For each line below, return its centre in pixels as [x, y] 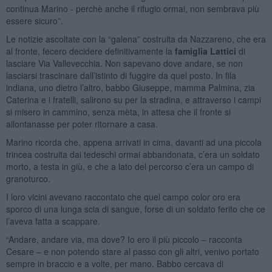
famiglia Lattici [205, 51]
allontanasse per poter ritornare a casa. [82, 124]
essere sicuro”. [34, 20]
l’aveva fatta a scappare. [53, 221]
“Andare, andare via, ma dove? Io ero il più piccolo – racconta [124, 239]
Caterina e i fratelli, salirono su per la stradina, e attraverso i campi [133, 99]
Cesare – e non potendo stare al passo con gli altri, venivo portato [132, 251]
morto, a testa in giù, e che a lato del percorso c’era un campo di [130, 166]
